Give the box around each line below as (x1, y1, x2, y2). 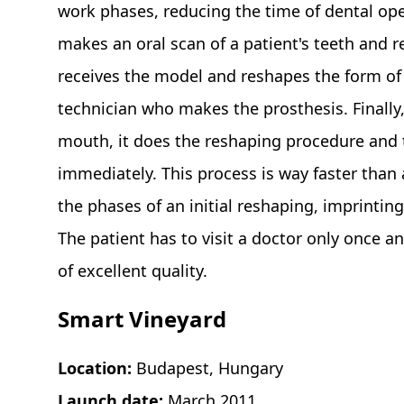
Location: (58, 357, 136, 380)
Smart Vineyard (58, 304, 226, 335)
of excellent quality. (58, 260, 207, 282)
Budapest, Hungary (136, 357, 283, 380)
